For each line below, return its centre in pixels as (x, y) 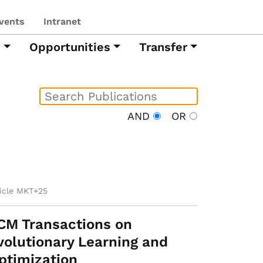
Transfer (163, 47)
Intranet (62, 21)
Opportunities (70, 47)
